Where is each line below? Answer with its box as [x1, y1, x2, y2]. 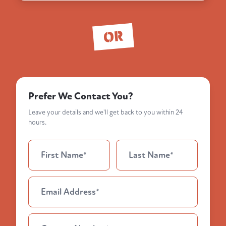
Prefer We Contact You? [28, 90, 133, 103]
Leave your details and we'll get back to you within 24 [28, 108, 183, 117]
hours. [28, 118, 46, 127]
